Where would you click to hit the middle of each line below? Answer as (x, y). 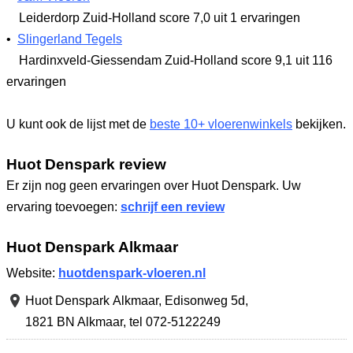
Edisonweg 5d (205, 301)
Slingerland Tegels (70, 39)
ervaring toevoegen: (63, 207)
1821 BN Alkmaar (74, 322)
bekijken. (319, 124)
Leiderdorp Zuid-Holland (87, 18)
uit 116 (312, 60)
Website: (32, 273)
